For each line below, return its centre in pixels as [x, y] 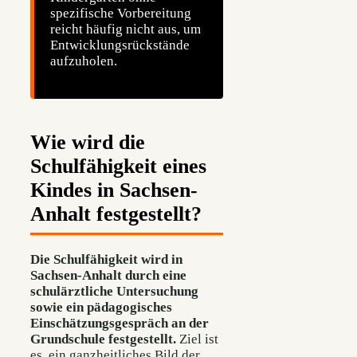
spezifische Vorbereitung [121, 13]
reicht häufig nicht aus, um [126, 29]
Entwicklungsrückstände [120, 45]
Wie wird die [88, 142]
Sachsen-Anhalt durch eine [108, 276]
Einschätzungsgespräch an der [120, 324]
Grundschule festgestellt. [103, 339]
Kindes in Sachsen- [114, 190]
